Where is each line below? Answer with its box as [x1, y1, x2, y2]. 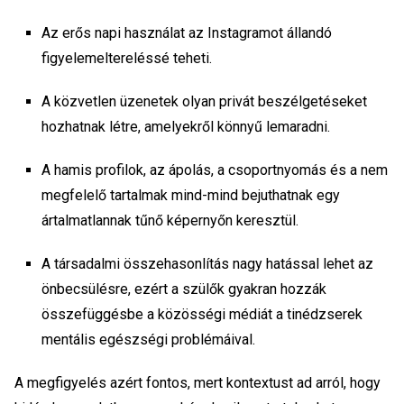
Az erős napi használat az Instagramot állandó [41, 24, 332, 42]
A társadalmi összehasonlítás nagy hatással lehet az [41, 255, 373, 273]
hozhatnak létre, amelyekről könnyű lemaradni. [41, 118, 330, 136]
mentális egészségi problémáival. [41, 331, 259, 349]
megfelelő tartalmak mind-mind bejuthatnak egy [41, 187, 340, 205]
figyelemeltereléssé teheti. [41, 50, 216, 68]
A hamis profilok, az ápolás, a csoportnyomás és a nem [41, 161, 388, 179]
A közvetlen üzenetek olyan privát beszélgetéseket [41, 93, 367, 111]
